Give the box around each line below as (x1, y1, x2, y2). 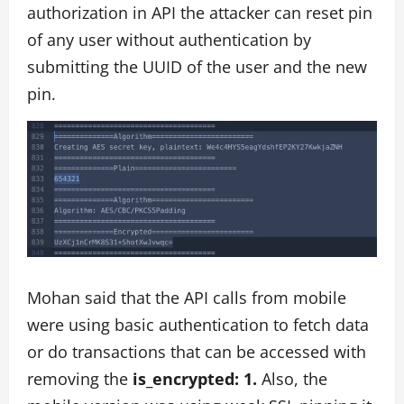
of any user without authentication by (27, 28, 311, 50)
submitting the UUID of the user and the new (27, 55, 367, 78)
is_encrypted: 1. (133, 367, 262, 390)
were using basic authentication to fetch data (27, 313, 369, 335)
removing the (27, 367, 133, 390)
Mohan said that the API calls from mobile (27, 286, 346, 308)
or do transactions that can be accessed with (27, 340, 366, 363)
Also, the (262, 367, 327, 390)
